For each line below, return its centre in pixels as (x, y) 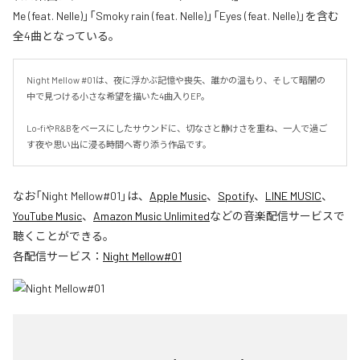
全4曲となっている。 (66, 35)
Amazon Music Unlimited (151, 215)
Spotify (236, 195)
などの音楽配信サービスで (277, 215)
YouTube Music (47, 215)
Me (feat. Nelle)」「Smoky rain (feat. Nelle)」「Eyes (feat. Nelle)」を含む (176, 15)
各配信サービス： (58, 256)
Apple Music (178, 195)
